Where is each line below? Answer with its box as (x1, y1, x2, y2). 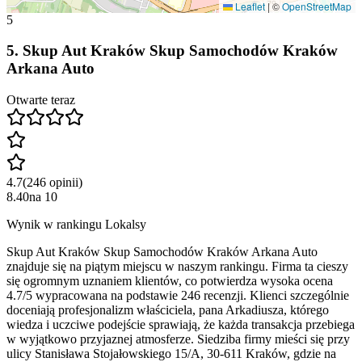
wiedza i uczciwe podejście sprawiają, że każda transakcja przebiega (6, 318, 355, 332)
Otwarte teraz (6, 93, 75, 107)
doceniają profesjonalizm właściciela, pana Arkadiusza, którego (6, 303, 329, 318)
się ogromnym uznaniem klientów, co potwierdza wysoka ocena (6, 274, 333, 288)
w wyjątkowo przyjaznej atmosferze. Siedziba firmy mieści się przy (6, 332, 350, 347)
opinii (49, 175, 78, 190)
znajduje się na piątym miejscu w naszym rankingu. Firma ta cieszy (6, 259, 348, 274)
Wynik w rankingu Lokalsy (6, 217, 146, 232)
